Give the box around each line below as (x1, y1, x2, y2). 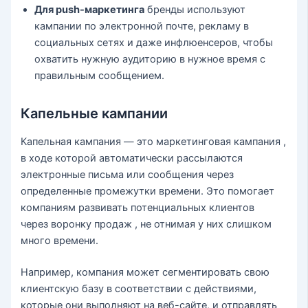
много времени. (21, 234, 99, 247)
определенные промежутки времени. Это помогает (21, 184, 275, 197)
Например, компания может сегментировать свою (21, 265, 270, 278)
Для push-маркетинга (34, 3, 145, 16)
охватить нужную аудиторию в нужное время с (34, 52, 266, 65)
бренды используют (144, 3, 246, 16)
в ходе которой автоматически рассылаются (21, 151, 243, 164)
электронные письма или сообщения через (21, 168, 234, 181)
